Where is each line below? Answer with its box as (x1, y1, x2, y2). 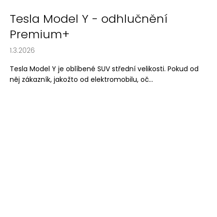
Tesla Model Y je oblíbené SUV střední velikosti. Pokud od (10, 63, 199, 74)
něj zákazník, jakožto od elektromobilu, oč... (10, 74, 153, 84)
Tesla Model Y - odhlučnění (10, 10, 168, 27)
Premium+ (10, 26, 70, 42)
